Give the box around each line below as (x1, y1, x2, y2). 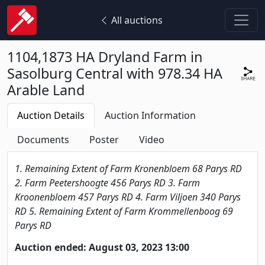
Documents (17, 133, 69, 146)
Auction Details (17, 109, 85, 122)
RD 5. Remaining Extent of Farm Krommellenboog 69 (15, 205, 233, 218)
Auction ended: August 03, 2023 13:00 (15, 241, 189, 254)
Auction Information (105, 109, 196, 122)
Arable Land (7, 80, 85, 99)
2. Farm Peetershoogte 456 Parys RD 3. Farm (15, 176, 200, 189)
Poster (89, 133, 119, 146)
